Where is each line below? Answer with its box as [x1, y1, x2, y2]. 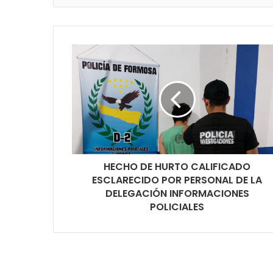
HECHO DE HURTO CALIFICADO [104, 159, 250, 174]
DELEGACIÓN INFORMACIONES [105, 186, 249, 200]
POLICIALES [150, 199, 204, 214]
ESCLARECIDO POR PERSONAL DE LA [92, 172, 262, 187]
